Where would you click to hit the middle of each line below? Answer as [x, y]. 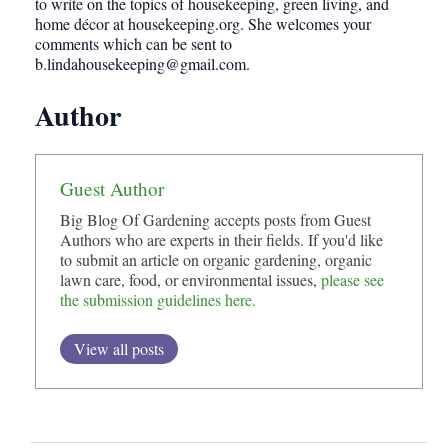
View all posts [119, 349]
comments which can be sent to [133, 44]
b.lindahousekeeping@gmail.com [140, 64]
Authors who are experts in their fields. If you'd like [221, 240]
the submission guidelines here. [158, 300]
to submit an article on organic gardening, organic [216, 260]
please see [350, 280]
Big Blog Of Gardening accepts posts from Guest [215, 220]
